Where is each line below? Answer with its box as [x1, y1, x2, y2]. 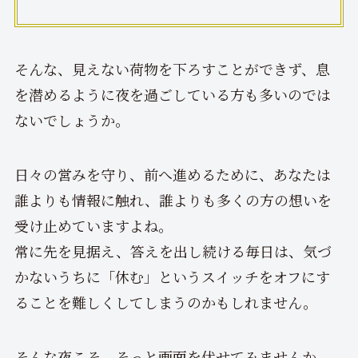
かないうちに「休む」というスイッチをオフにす [14, 266, 330, 288]
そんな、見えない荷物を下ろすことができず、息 [14, 58, 330, 80]
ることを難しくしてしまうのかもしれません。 [14, 292, 317, 313]
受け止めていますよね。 [14, 215, 173, 237]
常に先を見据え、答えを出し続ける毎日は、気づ [14, 241, 332, 262]
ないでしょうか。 [14, 109, 129, 131]
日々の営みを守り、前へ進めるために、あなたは [14, 164, 331, 185]
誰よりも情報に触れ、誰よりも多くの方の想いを [14, 189, 332, 211]
